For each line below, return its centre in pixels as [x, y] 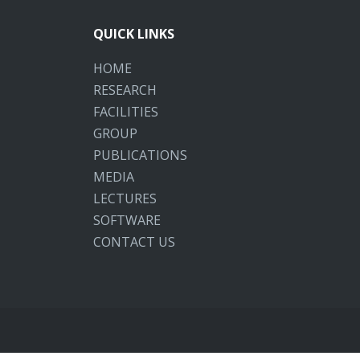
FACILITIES [126, 112]
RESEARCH [125, 90]
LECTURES [125, 199]
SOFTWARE [127, 221]
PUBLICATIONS [140, 155]
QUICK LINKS [134, 34]
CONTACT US [134, 242]
